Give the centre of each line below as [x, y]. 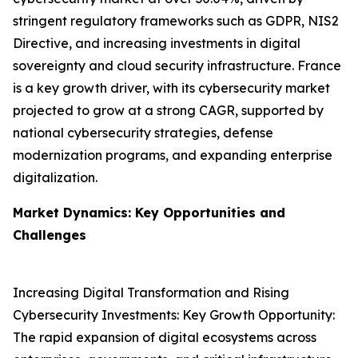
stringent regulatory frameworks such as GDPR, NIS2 [176, 21]
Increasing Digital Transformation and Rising [151, 293]
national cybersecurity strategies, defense [143, 133]
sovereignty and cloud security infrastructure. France [177, 66]
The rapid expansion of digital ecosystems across [165, 338]
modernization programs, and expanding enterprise [173, 155]
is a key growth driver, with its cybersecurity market [171, 88]
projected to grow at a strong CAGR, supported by [168, 111]
